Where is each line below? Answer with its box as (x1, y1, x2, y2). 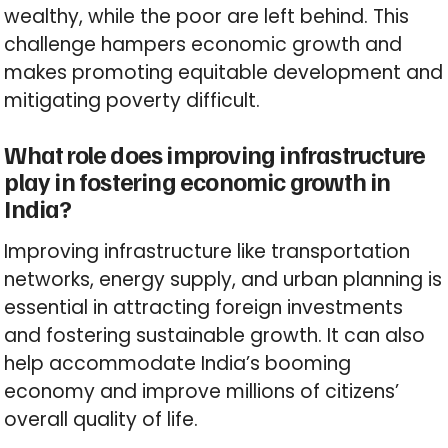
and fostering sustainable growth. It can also (4, 322, 426, 350)
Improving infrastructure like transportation (4, 238, 411, 266)
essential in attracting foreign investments (4, 294, 404, 322)
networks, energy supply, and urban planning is (4, 266, 443, 294)
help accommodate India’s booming (4, 350, 352, 378)
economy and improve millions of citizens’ (4, 378, 400, 406)
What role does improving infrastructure (4, 138, 426, 171)
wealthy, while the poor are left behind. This (4, 3, 410, 31)
